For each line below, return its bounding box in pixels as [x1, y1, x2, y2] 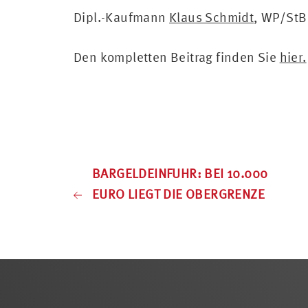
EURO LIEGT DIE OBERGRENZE [92, 186, 265, 201]
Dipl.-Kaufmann [74, 9, 169, 25]
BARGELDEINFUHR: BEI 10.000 [92, 165, 268, 181]
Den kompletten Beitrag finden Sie [74, 49, 280, 65]
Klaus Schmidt [169, 9, 254, 25]
